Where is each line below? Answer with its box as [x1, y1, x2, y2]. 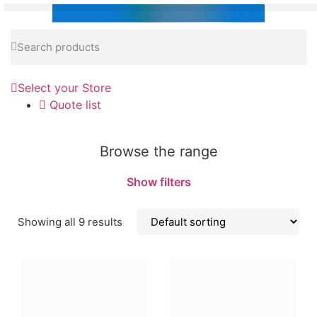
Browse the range [99, 143, 218, 161]
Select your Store [18, 80, 111, 95]
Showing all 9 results [18, 215, 122, 229]
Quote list [50, 97, 101, 112]
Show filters [126, 175, 191, 190]
